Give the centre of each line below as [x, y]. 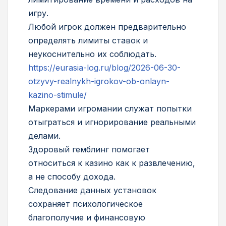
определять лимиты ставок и [88, 40]
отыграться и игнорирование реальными [112, 122]
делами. [44, 135]
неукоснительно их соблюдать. [92, 54]
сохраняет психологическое [86, 204]
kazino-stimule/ [58, 95]
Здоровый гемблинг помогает [89, 149]
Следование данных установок [92, 190]
